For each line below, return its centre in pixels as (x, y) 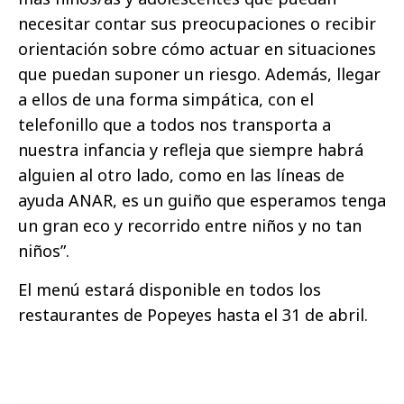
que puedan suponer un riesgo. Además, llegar (199, 74)
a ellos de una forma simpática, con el (166, 100)
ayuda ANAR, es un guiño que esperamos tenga (202, 201)
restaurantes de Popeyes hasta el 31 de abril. (193, 315)
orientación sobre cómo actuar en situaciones (197, 49)
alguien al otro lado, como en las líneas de (181, 175)
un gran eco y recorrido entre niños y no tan (190, 226)
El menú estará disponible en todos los (170, 290)
